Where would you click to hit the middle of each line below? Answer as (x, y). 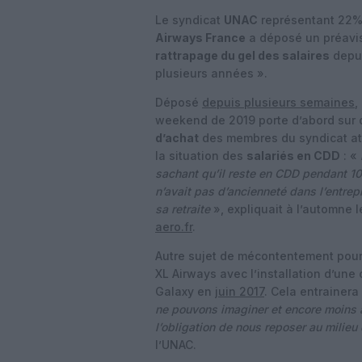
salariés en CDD (293, 156)
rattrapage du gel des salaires (242, 55)
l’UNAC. (176, 345)
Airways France (200, 38)
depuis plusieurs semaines (278, 102)
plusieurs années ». (211, 73)
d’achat (177, 138)
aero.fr (174, 227)
